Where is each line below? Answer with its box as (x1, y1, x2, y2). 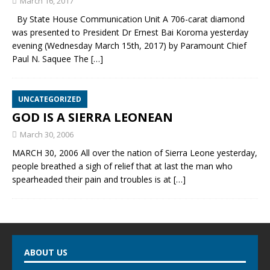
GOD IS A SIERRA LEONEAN (12, 109, 173, 125)
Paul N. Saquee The (12, 53, 91, 64)
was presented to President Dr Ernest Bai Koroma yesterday (12, 27, 248, 38)
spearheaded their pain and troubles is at (12, 174, 174, 185)
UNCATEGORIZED (18, 94, 81, 104)
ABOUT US (24, 246, 67, 258)
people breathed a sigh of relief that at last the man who (12, 160, 233, 172)
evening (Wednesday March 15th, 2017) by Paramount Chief (12, 40, 246, 51)
